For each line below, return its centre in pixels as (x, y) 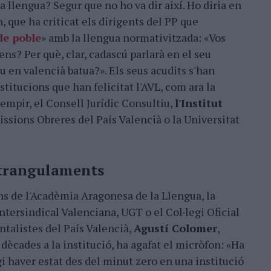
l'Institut (199, 103)
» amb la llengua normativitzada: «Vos (133, 38)
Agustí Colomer (175, 228)
